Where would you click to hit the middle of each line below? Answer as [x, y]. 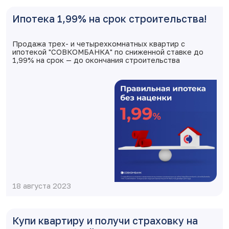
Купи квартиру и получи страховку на [105, 221]
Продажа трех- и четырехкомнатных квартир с [99, 44]
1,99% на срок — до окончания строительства [96, 60]
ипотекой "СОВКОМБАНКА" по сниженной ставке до [108, 52]
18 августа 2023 [42, 186]
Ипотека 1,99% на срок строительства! [109, 19]
